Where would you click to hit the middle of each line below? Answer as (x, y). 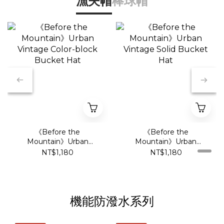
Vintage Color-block (57, 151)
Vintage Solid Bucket (166, 151)
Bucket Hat (57, 160)
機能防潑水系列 (112, 201)
